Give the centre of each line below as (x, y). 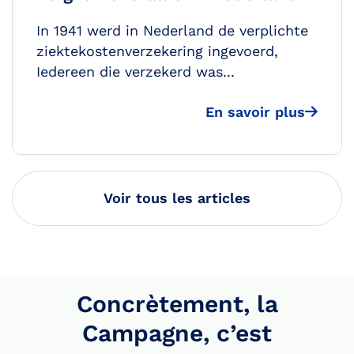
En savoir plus (255, 112)
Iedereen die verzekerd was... (136, 72)
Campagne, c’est (177, 333)
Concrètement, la (177, 304)
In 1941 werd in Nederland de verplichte (172, 31)
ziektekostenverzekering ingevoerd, (157, 51)
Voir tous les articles (177, 198)
